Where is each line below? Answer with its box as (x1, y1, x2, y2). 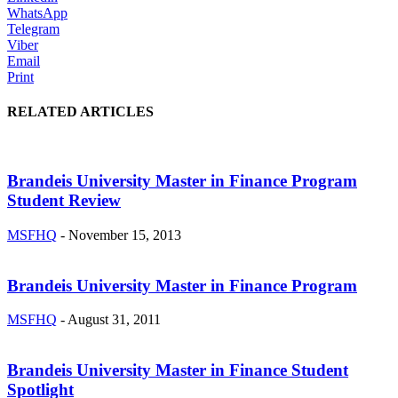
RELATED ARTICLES (7, 104, 154, 120)
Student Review (7, 191, 121, 211)
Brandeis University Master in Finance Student (7, 360, 348, 379)
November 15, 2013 (68, 227, 181, 243)
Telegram (7, 20, 60, 36)
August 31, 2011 (68, 312, 161, 328)
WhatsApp (7, 4, 68, 20)
